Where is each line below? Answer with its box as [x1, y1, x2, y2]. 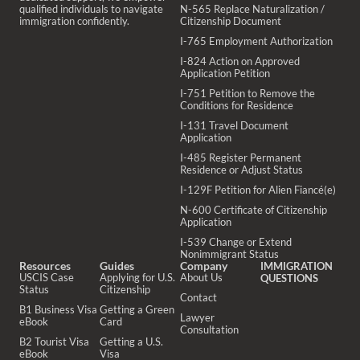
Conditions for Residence [180, 98, 293, 112]
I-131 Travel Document [180, 118, 288, 132]
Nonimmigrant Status [180, 247, 279, 260]
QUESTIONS [260, 271, 318, 284]
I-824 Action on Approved [180, 54, 300, 67]
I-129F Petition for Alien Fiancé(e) [180, 182, 336, 196]
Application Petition [180, 66, 270, 80]
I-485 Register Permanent [180, 150, 301, 164]
